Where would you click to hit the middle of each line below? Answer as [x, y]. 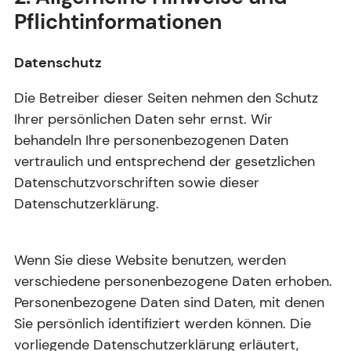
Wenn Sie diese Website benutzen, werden [150, 260]
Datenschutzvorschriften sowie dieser [137, 182]
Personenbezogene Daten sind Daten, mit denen [169, 302]
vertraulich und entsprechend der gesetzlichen [165, 161]
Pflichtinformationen [118, 22]
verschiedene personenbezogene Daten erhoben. [173, 281]
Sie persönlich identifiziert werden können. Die [163, 323]
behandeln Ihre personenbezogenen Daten [151, 140]
